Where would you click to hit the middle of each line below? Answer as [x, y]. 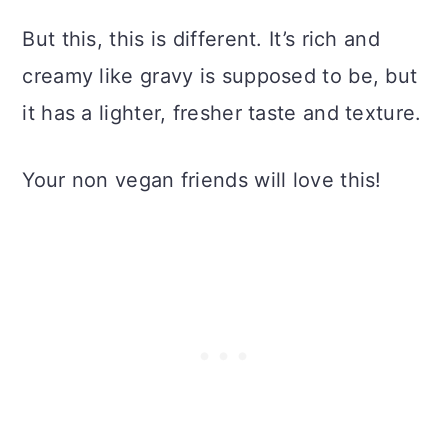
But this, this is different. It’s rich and [201, 38]
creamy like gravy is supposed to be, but [220, 75]
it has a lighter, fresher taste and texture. [222, 112]
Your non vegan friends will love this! [202, 179]
